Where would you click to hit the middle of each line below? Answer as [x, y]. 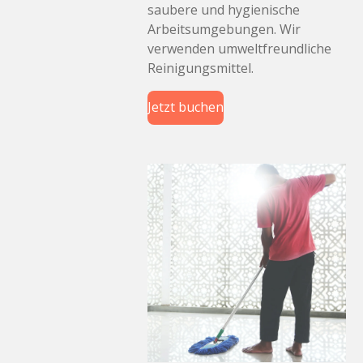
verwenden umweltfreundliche [239, 48]
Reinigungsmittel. [201, 68]
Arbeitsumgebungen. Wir [224, 29]
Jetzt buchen [186, 107]
